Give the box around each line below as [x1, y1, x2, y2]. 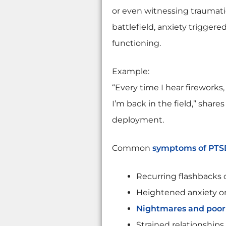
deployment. [111, 115, 164, 125]
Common [111, 143, 152, 153]
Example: [111, 67, 149, 76]
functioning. [111, 38, 161, 48]
